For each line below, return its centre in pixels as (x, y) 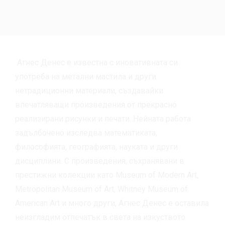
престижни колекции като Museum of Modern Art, (107, 175)
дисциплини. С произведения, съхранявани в (100, 161)
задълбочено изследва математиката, (86, 133)
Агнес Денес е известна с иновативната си (97, 63)
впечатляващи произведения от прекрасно (96, 105)
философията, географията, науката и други (96, 147)
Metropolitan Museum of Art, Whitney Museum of (101, 189)
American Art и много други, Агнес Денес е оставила (112, 203)
